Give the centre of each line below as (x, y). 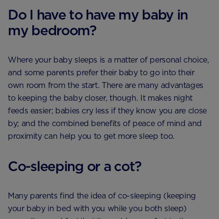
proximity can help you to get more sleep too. (91, 136)
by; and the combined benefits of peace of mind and (105, 123)
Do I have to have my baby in (98, 14)
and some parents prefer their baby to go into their (101, 72)
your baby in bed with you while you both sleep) (98, 208)
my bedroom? (52, 30)
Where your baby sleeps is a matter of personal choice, (109, 60)
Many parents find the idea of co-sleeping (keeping (102, 196)
